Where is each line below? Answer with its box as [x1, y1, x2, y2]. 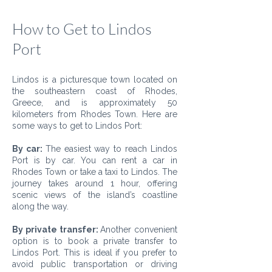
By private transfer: [12, 225, 101, 234]
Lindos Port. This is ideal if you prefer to [12, 248, 177, 257]
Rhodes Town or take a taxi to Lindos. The [12, 167, 177, 177]
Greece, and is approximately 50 [12, 98, 177, 107]
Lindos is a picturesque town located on [12, 75, 177, 84]
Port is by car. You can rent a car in [12, 155, 177, 165]
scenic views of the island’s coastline [12, 190, 177, 200]
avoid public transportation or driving [12, 259, 177, 269]
